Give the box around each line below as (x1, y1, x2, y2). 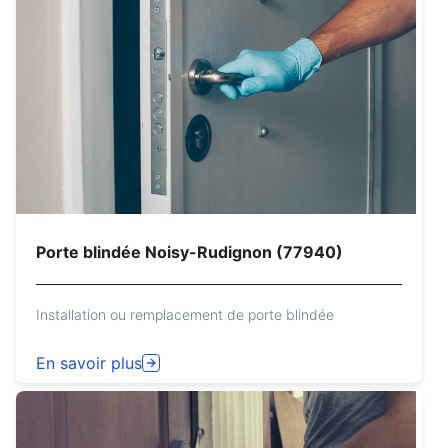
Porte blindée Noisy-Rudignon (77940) (36, 242, 343, 263)
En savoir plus (36, 353, 142, 374)
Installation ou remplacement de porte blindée (36, 306, 334, 324)
